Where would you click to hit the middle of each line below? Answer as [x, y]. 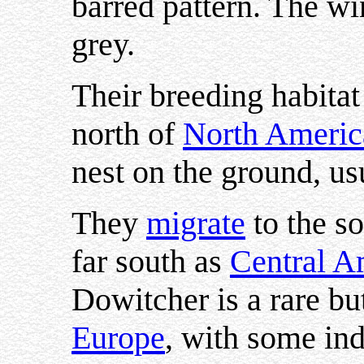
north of [127, 134]
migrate [196, 223]
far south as [151, 261]
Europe [118, 338]
